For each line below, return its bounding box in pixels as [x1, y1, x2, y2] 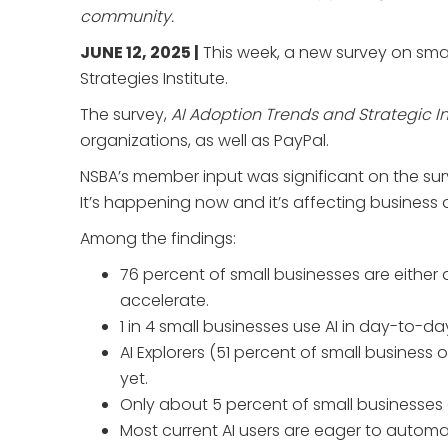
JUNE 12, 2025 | [80, 41, 199, 64]
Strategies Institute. [80, 67, 228, 90]
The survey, [80, 103, 171, 126]
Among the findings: [80, 227, 240, 250]
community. [80, 5, 174, 28]
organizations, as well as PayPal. [80, 129, 337, 152]
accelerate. [120, 289, 209, 312]
